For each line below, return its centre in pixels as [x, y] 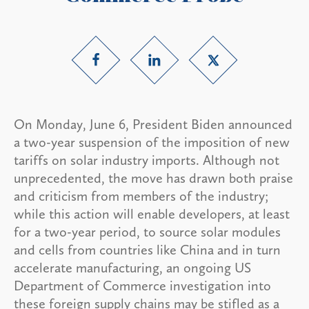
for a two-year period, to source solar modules [147, 231]
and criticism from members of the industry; [141, 196]
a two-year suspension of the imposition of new [152, 142]
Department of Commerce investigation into [142, 285]
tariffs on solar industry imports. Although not [147, 160]
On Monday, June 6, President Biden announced [153, 124]
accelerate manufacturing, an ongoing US [132, 267]
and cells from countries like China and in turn [147, 249]
